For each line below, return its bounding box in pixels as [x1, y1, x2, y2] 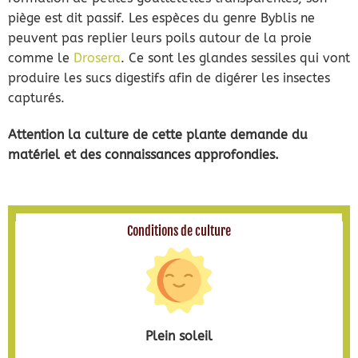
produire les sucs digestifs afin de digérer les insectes [7, 70, 330, 86]
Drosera [73, 50, 121, 66]
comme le [7, 50, 74, 66]
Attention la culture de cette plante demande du [7, 127, 308, 142]
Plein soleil [145, 328, 213, 344]
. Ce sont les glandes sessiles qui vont [120, 50, 350, 66]
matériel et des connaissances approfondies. [7, 147, 279, 162]
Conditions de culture [127, 222, 231, 239]
